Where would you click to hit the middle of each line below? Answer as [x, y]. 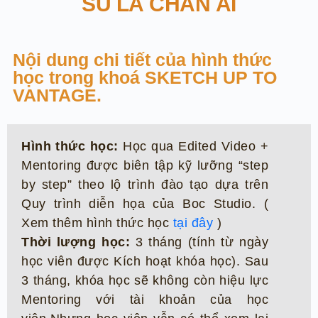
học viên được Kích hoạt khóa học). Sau [145, 261]
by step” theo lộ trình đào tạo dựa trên [145, 185]
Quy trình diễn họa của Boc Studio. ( [145, 204]
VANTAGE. [57, 95]
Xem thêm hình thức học [97, 223]
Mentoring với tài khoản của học [145, 300]
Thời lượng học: [76, 242]
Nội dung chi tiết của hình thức [142, 60]
